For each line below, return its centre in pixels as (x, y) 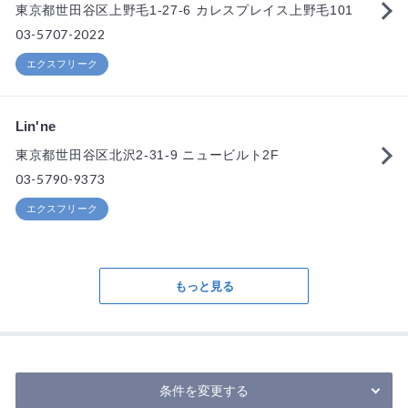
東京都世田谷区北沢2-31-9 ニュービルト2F (148, 155)
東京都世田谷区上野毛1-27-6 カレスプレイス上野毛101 (184, 10)
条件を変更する (204, 391)
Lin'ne (36, 126)
